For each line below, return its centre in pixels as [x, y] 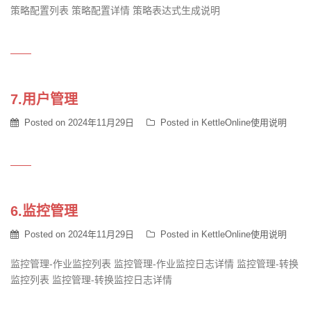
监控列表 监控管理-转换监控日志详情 [91, 280]
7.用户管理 [44, 99]
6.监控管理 [44, 211]
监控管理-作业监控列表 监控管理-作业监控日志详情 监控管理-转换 [154, 264]
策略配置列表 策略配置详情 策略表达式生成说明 [115, 10]
